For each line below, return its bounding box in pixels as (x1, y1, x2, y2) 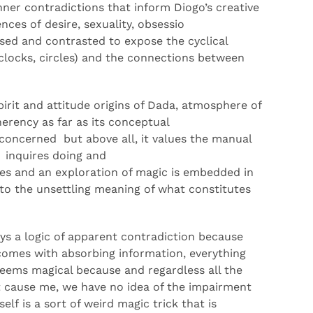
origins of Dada (94, 99, 175, 112)
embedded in (183, 166, 254, 179)
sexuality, (84, 17, 138, 31)
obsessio (138, 17, 184, 31)
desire (45, 17, 78, 31)
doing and (52, 149, 106, 162)
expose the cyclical (121, 34, 228, 48)
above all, (82, 132, 138, 145)
